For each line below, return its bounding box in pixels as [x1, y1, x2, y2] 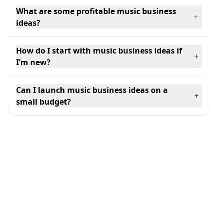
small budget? [16, 96, 71, 107]
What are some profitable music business [16, 5, 176, 17]
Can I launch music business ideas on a [16, 84, 168, 95]
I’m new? [16, 56, 51, 68]
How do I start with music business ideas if [16, 45, 182, 56]
